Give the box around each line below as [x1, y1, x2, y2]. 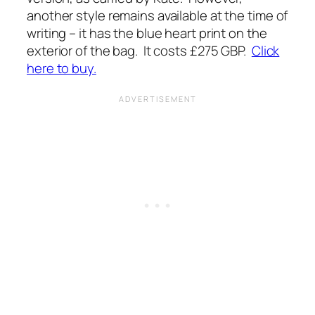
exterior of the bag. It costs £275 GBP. [27, 41, 252, 60]
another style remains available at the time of [27, 6, 288, 25]
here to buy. [27, 58, 96, 77]
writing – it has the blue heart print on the [27, 23, 267, 42]
